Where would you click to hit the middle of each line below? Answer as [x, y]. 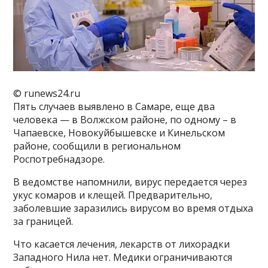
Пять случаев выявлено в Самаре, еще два [114, 106]
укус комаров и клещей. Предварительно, [113, 195]
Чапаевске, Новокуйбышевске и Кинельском [119, 133]
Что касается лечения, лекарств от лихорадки [122, 244]
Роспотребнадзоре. [59, 159]
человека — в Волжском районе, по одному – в [125, 119]
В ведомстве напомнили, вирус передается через [130, 182]
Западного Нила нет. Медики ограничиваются [123, 257]
